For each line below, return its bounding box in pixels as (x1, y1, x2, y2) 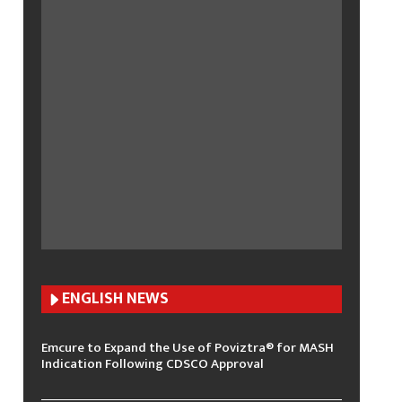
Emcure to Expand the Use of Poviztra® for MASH (41, 336, 334, 359)
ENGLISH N (62, 285, 137, 312)
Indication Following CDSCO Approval (41, 353, 264, 375)
